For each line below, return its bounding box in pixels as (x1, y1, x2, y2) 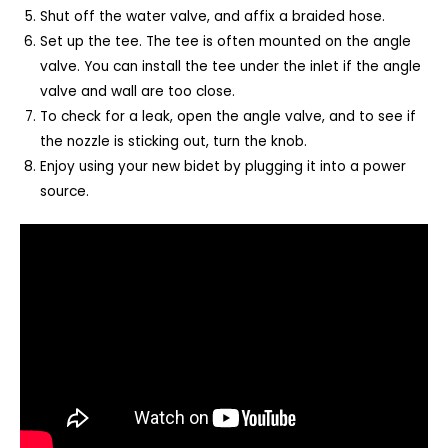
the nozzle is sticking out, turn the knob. (40, 131, 307, 151)
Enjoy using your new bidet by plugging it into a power (40, 156, 406, 176)
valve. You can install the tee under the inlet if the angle (40, 56, 421, 76)
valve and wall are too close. (40, 81, 235, 101)
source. (40, 181, 89, 201)
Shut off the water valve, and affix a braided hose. (40, 6, 385, 26)
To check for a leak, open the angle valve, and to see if (40, 106, 416, 126)
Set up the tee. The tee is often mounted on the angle (40, 31, 411, 51)
